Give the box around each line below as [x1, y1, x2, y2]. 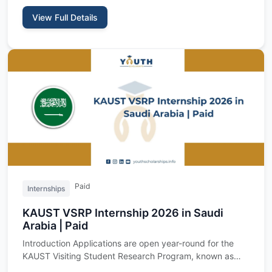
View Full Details [32, 12, 98, 22]
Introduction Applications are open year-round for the [22, 237, 234, 248]
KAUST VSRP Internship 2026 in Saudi [22, 206, 223, 219]
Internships [27, 183, 65, 193]
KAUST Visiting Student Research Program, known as [22, 250, 234, 261]
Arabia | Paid [22, 219, 88, 232]
